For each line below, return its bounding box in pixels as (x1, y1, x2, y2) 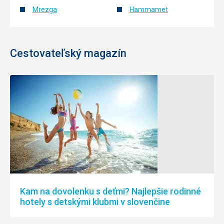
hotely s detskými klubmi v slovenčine (20, 196, 170, 207)
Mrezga (32, 5, 57, 13)
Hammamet (129, 5, 168, 13)
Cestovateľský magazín (10, 46, 126, 59)
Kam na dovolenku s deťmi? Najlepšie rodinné (20, 185, 201, 196)
